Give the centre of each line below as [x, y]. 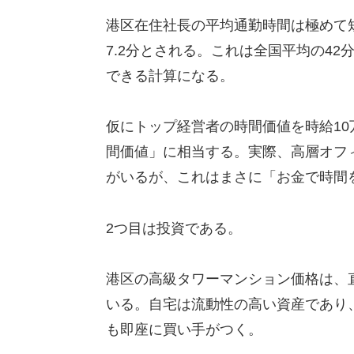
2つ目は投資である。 [173, 228]
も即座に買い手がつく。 [184, 330]
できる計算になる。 [169, 75]
